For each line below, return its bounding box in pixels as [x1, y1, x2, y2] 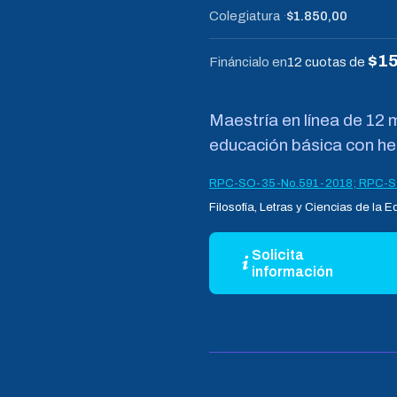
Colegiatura [209, 8, 280, 23]
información [252, 263, 333, 279]
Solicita [252, 246, 304, 262]
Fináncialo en [209, 54, 287, 69]
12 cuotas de [287, 54, 368, 69]
